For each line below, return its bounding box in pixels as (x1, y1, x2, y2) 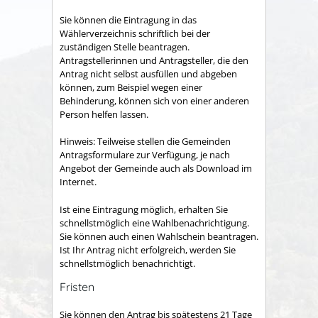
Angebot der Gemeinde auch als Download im (60, 162, 252, 175)
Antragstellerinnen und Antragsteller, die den (60, 53, 248, 67)
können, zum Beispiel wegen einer (60, 80, 202, 94)
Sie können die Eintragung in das (60, 13, 197, 26)
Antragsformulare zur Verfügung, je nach (60, 148, 230, 162)
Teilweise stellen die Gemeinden (95, 135, 231, 148)
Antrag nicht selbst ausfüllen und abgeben (60, 67, 237, 80)
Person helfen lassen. (60, 107, 148, 121)
